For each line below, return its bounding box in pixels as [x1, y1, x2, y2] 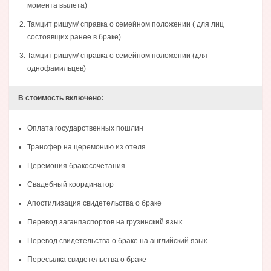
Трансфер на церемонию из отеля [27, 143, 146, 152]
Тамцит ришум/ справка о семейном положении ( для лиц [27, 20, 224, 29]
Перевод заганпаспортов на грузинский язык [27, 218, 182, 227]
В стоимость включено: [18, 94, 103, 103]
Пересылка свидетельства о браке [27, 255, 146, 264]
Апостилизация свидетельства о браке [27, 199, 162, 208]
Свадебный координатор [27, 180, 114, 189]
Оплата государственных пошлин [27, 124, 143, 133]
